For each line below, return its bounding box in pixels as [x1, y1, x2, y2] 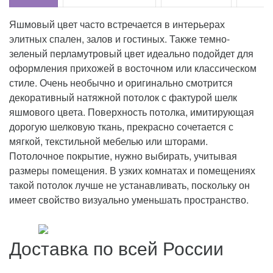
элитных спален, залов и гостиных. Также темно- [9, 32, 230, 46]
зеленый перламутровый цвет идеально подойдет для [9, 46, 253, 61]
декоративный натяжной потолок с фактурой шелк [9, 90, 237, 105]
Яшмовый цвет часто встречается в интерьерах [9, 17, 225, 32]
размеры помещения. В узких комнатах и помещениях [9, 163, 255, 178]
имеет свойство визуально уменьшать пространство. [9, 193, 249, 207]
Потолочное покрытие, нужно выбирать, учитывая [9, 149, 237, 163]
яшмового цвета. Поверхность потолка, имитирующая [9, 105, 254, 119]
